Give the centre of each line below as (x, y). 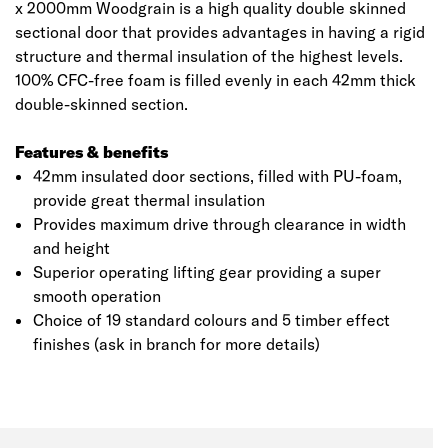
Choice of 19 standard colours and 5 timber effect (211, 320)
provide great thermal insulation (148, 200)
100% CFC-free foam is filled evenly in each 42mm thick (215, 80)
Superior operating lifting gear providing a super (206, 272)
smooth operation (96, 296)
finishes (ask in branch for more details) (176, 344)
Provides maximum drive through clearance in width (219, 224)
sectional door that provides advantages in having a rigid (220, 32)
